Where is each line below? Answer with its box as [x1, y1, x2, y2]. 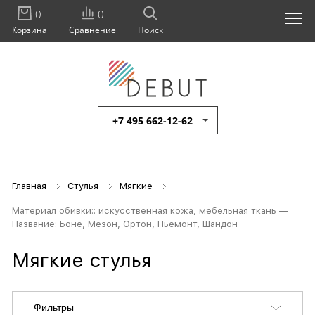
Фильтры [34, 302, 74, 314]
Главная [12, 181, 46, 192]
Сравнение [69, 24, 116, 36]
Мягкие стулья [12, 248, 152, 273]
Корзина [12, 24, 47, 36]
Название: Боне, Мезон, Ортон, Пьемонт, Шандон [12, 219, 238, 230]
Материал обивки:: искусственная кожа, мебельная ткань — [12, 205, 288, 217]
